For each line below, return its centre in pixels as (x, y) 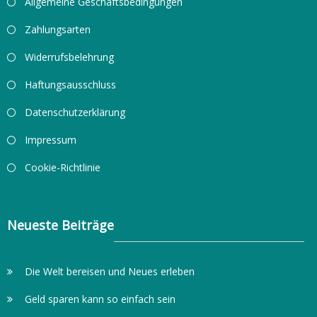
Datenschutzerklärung (75, 112)
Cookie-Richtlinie (62, 167)
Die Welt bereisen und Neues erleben (109, 271)
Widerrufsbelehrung (69, 57)
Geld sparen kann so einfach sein (100, 299)
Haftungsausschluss (70, 84)
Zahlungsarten (57, 29)
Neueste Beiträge (60, 225)
